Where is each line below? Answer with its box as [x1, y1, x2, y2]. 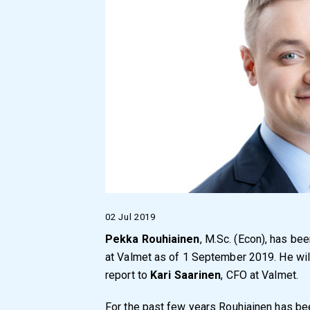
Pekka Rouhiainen [105, 232, 200, 246]
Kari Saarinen [150, 268, 221, 282]
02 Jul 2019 [105, 212, 156, 223]
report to [105, 268, 150, 282]
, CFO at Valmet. [221, 268, 298, 282]
